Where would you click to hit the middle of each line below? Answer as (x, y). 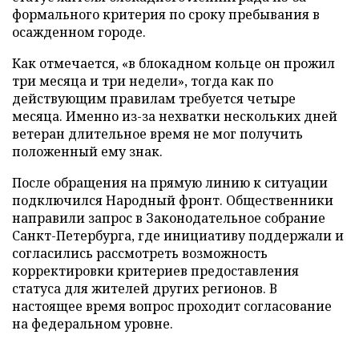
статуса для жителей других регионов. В (145, 288)
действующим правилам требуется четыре (154, 99)
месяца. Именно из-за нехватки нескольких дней (175, 116)
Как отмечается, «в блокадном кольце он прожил (173, 63)
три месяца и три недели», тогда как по (143, 81)
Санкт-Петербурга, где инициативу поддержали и (178, 236)
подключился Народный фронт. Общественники (173, 200)
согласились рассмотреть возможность (140, 253)
